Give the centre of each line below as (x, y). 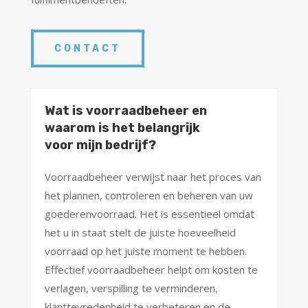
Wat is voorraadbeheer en (125, 111)
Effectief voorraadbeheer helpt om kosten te (151, 270)
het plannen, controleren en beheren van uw (148, 196)
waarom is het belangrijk (122, 128)
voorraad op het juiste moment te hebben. (145, 251)
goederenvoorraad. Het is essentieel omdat (149, 214)
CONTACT (87, 49)
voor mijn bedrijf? (100, 145)
